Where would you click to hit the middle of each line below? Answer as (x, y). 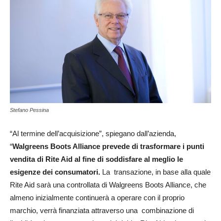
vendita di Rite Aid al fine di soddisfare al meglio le (96, 159)
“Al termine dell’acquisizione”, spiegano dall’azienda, (93, 133)
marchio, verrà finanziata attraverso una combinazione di (102, 210)
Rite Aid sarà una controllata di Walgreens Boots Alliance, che (108, 184)
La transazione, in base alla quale (155, 172)
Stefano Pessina (29, 110)
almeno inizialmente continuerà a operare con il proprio (97, 197)
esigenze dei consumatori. (55, 172)
